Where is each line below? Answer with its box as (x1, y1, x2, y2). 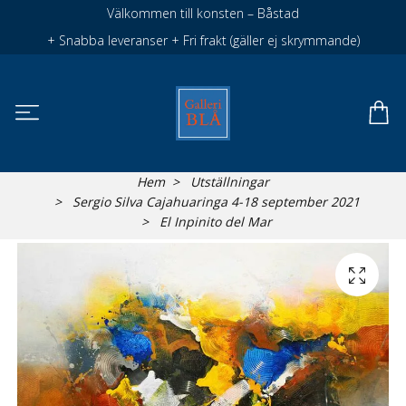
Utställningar (190, 173, 269, 191)
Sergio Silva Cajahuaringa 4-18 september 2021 (72, 193, 360, 211)
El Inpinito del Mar (156, 213, 272, 231)
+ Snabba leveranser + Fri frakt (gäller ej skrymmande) (46, 32, 360, 49)
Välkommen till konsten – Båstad (107, 5, 299, 22)
